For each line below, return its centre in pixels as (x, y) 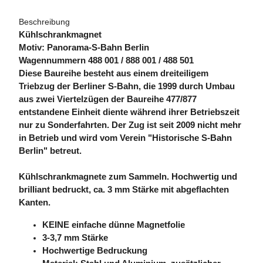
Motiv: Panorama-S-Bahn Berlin (84, 48)
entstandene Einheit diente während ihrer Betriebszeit (129, 112)
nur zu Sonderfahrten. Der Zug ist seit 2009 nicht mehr (130, 125)
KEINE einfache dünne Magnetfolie (114, 225)
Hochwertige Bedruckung (95, 251)
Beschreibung (44, 22)
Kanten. (35, 203)
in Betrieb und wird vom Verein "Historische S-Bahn (125, 138)
